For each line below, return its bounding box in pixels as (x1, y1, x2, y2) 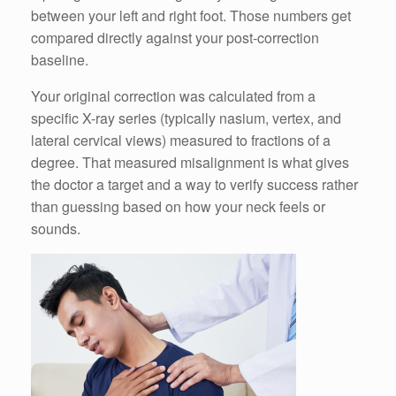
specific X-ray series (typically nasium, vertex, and (31, 108, 341, 129)
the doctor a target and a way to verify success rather (31, 174, 358, 195)
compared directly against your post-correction (31, 27, 319, 49)
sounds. (31, 218, 80, 240)
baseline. (31, 49, 88, 71)
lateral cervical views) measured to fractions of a (31, 130, 331, 151)
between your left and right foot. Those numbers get (31, 5, 351, 27)
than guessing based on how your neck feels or (31, 196, 325, 217)
